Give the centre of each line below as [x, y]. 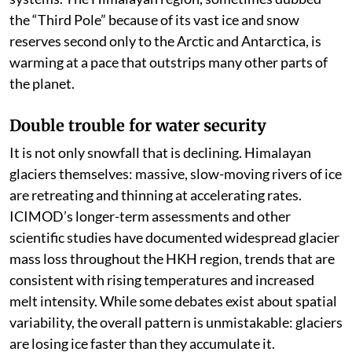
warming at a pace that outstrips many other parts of [169, 62]
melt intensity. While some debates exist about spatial [173, 301]
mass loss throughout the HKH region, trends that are [172, 258]
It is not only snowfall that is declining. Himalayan [160, 152]
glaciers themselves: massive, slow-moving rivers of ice [176, 173]
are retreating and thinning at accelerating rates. [156, 194]
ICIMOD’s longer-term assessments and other [150, 216]
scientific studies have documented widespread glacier [174, 237]
